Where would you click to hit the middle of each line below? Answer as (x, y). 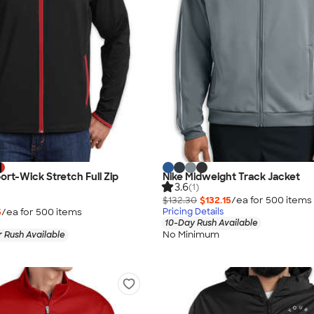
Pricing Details (193, 212)
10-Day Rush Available (211, 223)
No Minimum (191, 234)
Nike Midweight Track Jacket (231, 177)
